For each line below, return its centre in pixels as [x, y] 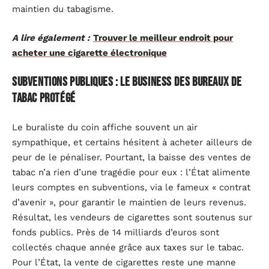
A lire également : [51, 38]
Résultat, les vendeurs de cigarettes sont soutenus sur [132, 217]
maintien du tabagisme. [63, 9]
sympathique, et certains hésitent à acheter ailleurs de [132, 142]
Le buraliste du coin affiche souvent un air [105, 127]
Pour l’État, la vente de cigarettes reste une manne [124, 262]
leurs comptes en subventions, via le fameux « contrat [131, 187]
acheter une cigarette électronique [89, 53]
